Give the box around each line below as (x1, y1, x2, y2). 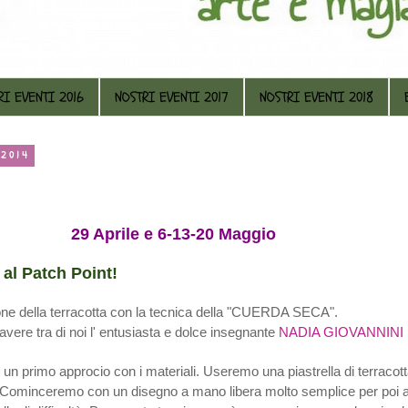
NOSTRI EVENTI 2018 (260, 87, 373, 107)
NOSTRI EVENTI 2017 (115, 87, 229, 107)
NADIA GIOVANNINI (279, 323, 403, 340)
